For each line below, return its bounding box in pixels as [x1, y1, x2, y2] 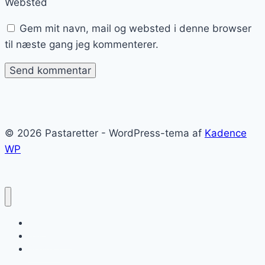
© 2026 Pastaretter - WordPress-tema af [5, 127, 205, 140]
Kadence [205, 127, 247, 140]
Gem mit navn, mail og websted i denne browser [20, 22, 251, 35]
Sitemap [28, 243, 60, 254]
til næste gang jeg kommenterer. [5, 38, 159, 51]
